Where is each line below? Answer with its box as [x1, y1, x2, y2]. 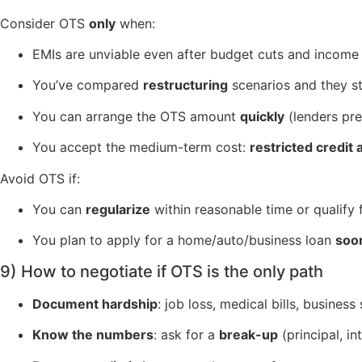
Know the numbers [32, 326, 154, 343]
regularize [86, 200, 150, 217]
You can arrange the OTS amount [32, 107, 240, 124]
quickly [240, 107, 284, 124]
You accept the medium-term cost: [32, 139, 250, 156]
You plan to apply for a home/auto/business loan [32, 232, 335, 249]
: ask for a [154, 326, 219, 343]
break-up [219, 326, 278, 343]
